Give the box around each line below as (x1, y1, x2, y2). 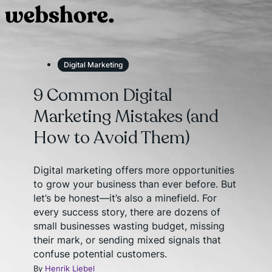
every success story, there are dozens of (33, 205, 221, 218)
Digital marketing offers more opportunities (33, 163, 235, 176)
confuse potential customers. (33, 247, 168, 260)
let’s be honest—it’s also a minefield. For (33, 191, 217, 204)
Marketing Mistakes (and (33, 105, 219, 129)
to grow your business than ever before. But (33, 177, 237, 190)
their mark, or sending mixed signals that (33, 233, 222, 246)
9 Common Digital (33, 84, 173, 107)
